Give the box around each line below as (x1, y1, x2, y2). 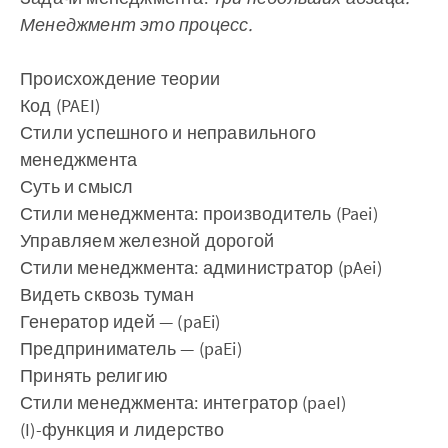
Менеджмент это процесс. (20, 13, 253, 36)
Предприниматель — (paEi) (20, 337, 242, 360)
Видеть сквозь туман (20, 283, 194, 306)
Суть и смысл (20, 175, 134, 198)
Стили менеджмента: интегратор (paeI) (20, 391, 347, 414)
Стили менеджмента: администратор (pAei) (20, 256, 382, 279)
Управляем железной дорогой (20, 229, 275, 252)
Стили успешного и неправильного (20, 121, 317, 144)
